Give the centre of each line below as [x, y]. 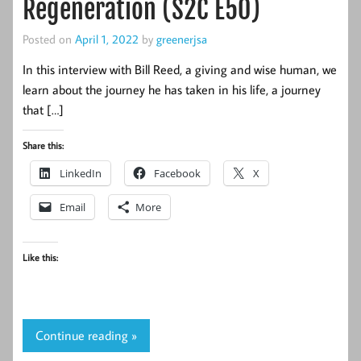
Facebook [177, 173]
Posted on [49, 38]
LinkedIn [81, 173]
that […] [43, 109]
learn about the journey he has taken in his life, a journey [172, 89]
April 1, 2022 [107, 38]
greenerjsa [182, 38]
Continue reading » [86, 335]
